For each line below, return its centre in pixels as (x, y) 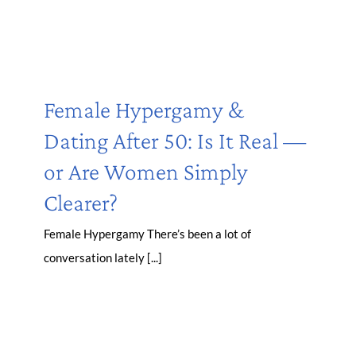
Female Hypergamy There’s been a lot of (147, 233)
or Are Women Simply (146, 171)
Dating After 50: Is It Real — (175, 140)
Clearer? (81, 202)
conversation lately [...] (103, 257)
